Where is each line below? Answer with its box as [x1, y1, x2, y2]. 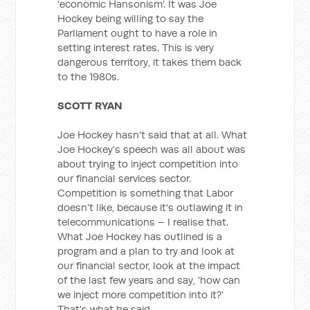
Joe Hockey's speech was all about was [57, 143, 246, 156]
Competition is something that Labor [57, 186, 234, 199]
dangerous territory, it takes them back [57, 55, 242, 69]
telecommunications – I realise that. [57, 215, 229, 228]
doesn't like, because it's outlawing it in [57, 201, 244, 214]
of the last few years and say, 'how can [57, 273, 241, 286]
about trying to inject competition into [57, 157, 239, 170]
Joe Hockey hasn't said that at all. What [57, 128, 248, 141]
